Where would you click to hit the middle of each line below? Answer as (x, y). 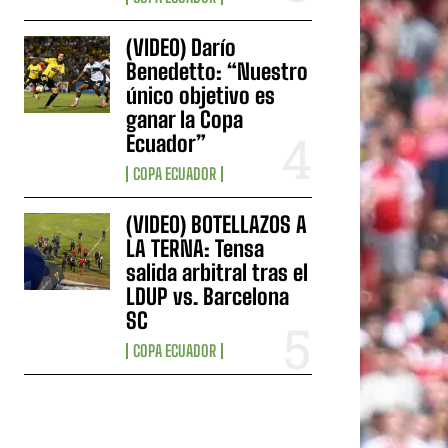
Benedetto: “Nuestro (217, 71)
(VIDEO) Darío (181, 47)
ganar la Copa (185, 119)
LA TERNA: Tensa (195, 248)
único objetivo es (201, 95)
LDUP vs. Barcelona (208, 296)
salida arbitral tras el (217, 272)
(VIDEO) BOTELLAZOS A (217, 224)
